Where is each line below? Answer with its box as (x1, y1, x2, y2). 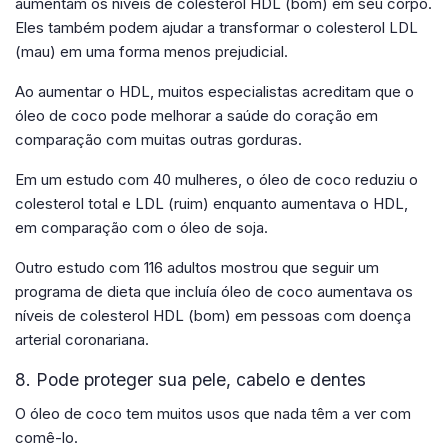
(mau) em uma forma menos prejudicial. (15, 41, 288, 61)
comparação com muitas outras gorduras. (15, 129, 302, 149)
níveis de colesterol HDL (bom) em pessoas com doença (15, 305, 411, 325)
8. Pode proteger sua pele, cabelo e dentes (15, 368, 366, 390)
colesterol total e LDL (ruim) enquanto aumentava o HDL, (15, 193, 408, 213)
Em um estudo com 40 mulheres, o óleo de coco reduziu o (15, 169, 418, 189)
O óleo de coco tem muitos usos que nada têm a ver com (15, 403, 411, 423)
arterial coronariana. (15, 329, 149, 349)
